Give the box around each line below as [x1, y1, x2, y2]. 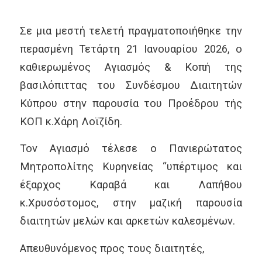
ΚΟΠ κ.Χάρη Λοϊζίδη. [19, 115, 122, 127]
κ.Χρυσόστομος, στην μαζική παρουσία [19, 196, 243, 209]
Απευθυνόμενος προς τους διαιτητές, [19, 242, 205, 254]
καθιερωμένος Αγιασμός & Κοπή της [19, 60, 243, 73]
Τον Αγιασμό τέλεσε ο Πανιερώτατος [19, 142, 243, 155]
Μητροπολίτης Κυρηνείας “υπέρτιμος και [19, 160, 243, 173]
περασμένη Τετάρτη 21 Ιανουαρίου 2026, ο [19, 42, 243, 55]
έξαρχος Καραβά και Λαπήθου [19, 178, 243, 191]
